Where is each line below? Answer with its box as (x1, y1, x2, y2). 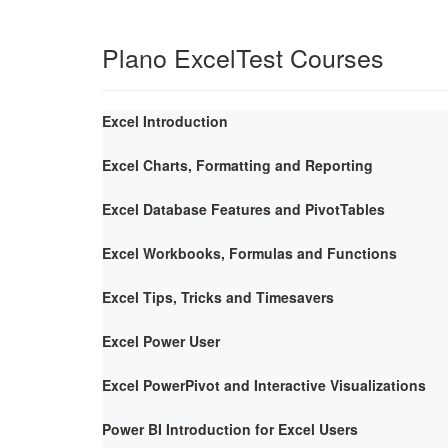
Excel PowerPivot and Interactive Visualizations (102, 374, 426, 395)
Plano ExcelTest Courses (102, 38, 384, 75)
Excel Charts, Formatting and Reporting (102, 154, 373, 175)
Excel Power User (102, 330, 220, 351)
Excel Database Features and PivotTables (102, 198, 385, 219)
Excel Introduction (102, 110, 228, 131)
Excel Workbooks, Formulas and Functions (102, 242, 397, 263)
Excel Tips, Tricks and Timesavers (102, 286, 334, 307)
